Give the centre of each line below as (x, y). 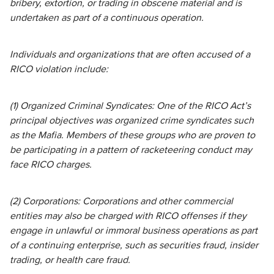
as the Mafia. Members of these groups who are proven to (132, 135)
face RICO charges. (51, 165)
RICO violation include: (59, 69)
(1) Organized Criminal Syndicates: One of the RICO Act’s (130, 106)
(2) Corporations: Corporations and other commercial (121, 201)
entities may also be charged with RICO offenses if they (128, 216)
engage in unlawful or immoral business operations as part (134, 231)
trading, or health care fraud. (70, 260)
